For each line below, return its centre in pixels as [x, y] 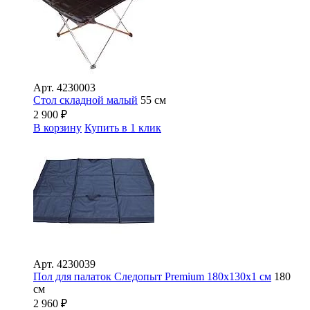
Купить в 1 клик [123, 127]
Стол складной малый [85, 100]
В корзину [57, 127]
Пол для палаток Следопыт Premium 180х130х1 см [152, 276]
